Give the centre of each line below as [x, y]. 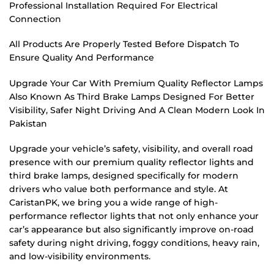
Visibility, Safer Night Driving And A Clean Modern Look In [137, 110]
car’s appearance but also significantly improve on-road [131, 230]
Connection [35, 19]
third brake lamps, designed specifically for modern [124, 176]
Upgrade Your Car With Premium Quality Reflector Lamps [136, 83]
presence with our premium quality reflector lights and [131, 162]
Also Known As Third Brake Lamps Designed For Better [132, 96]
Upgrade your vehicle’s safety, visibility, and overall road [131, 149]
